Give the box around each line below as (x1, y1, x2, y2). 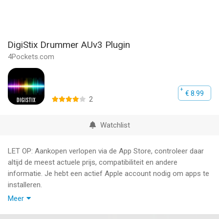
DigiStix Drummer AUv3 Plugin (7, 39, 130, 50)
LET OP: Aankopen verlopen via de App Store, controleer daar (8, 147, 204, 155)
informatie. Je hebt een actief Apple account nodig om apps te (8, 169, 209, 178)
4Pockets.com (8, 52, 54, 61)
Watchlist (100, 121, 130, 130)
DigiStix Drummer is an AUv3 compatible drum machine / (8, 203, 189, 212)
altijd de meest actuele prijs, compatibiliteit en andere (8, 158, 177, 167)
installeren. (8, 180, 42, 189)
